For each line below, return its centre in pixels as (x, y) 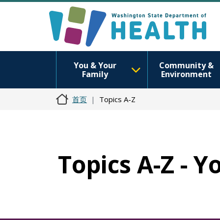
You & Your (95, 65)
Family (95, 74)
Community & (186, 65)
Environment (186, 74)
